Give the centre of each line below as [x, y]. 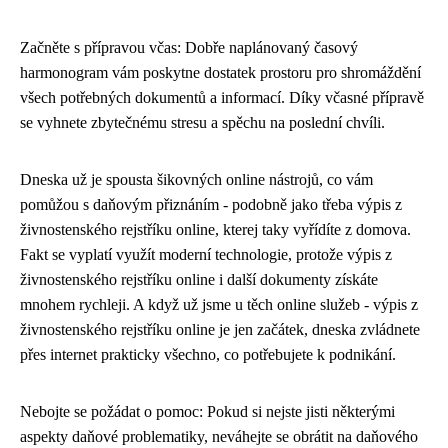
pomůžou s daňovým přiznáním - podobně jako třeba [188, 204]
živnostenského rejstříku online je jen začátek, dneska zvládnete [220, 329]
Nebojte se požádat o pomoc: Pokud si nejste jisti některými [207, 411]
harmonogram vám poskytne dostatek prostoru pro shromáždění [220, 72]
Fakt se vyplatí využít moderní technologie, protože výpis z [206, 254]
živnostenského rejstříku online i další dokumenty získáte [199, 279]
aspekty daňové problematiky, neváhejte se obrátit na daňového [219, 436]
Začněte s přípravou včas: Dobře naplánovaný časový [189, 47]
